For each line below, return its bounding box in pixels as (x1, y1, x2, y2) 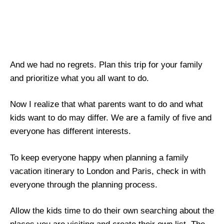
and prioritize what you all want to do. (10, 73, 149, 83)
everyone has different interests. (10, 126, 131, 136)
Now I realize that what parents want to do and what (10, 99, 203, 109)
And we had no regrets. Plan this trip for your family (10, 59, 202, 69)
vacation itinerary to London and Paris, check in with (10, 166, 205, 176)
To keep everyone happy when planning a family (10, 152, 188, 162)
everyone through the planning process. (10, 179, 157, 189)
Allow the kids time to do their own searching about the (10, 206, 214, 216)
